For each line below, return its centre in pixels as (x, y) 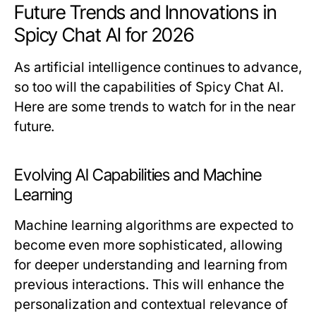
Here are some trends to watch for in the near (155, 107)
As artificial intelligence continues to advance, (158, 67)
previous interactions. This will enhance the (149, 285)
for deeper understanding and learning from (151, 265)
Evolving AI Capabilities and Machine (138, 175)
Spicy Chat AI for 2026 (104, 35)
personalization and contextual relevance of (151, 304)
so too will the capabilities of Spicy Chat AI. (149, 87)
